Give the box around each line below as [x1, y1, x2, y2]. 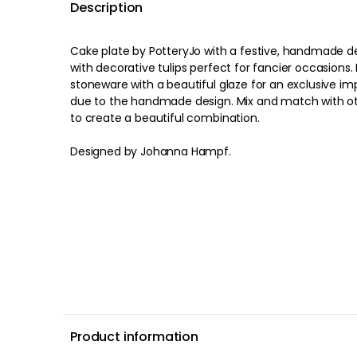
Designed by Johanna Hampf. [70, 143, 231, 159]
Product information [70, 328, 198, 346]
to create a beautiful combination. [70, 110, 260, 126]
